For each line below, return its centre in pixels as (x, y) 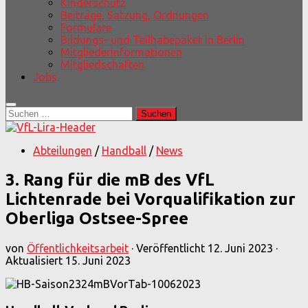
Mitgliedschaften (102, 65)
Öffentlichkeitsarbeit (78, 248)
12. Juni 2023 (240, 248)
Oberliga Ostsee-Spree (97, 218)
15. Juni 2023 (98, 260)
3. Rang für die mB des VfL (110, 179)
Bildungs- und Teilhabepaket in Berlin (153, 40)
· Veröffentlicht (169, 248)
